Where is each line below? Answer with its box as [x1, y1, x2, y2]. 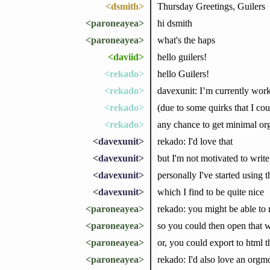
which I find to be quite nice [157, 186, 264, 197]
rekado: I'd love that [157, 136, 233, 146]
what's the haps [157, 34, 215, 45]
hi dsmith [157, 17, 192, 28]
